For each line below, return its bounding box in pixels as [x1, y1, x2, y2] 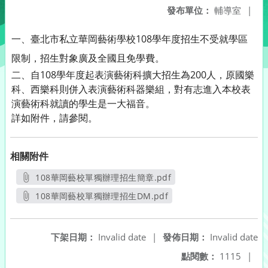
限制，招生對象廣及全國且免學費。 [11, 51, 165, 65]
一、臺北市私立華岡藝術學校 [11, 32, 136, 45]
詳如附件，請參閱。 [11, 111, 98, 124]
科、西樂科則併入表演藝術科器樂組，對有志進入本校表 [11, 83, 251, 96]
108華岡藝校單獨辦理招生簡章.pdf [35, 172, 172, 183]
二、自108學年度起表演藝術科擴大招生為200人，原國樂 [11, 68, 254, 81]
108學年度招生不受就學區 [136, 32, 248, 45]
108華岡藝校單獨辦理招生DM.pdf [35, 190, 169, 202]
